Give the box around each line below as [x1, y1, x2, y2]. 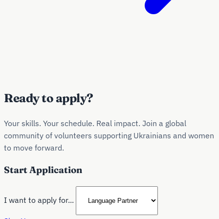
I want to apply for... [4, 195, 74, 205]
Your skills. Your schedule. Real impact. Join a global [4, 118, 186, 128]
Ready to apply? [4, 90, 93, 105]
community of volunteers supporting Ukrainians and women [4, 130, 214, 140]
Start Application [4, 164, 82, 176]
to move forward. [4, 142, 64, 153]
